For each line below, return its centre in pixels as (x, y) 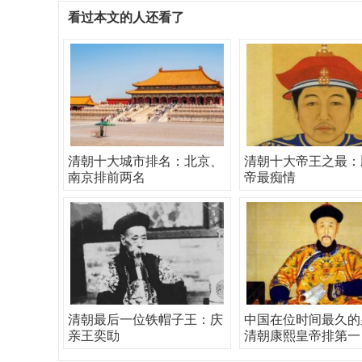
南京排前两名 (107, 177)
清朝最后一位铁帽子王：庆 (145, 320)
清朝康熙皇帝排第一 (302, 336)
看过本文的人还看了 (126, 17)
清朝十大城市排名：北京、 (145, 161)
